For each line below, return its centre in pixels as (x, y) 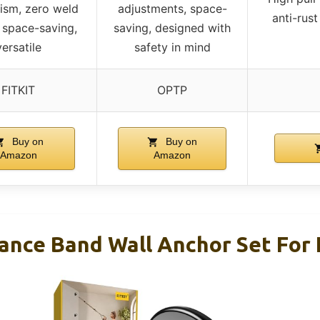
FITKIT (18, 90)
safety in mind (172, 47)
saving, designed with (172, 27)
